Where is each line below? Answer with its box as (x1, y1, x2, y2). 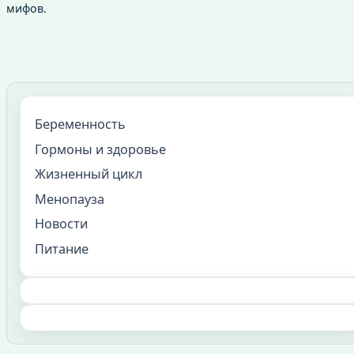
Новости (34, 215, 88, 233)
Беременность (34, 115, 126, 134)
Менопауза (34, 190, 104, 208)
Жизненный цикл (34, 165, 142, 183)
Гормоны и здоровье (34, 140, 166, 158)
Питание (34, 240, 88, 258)
